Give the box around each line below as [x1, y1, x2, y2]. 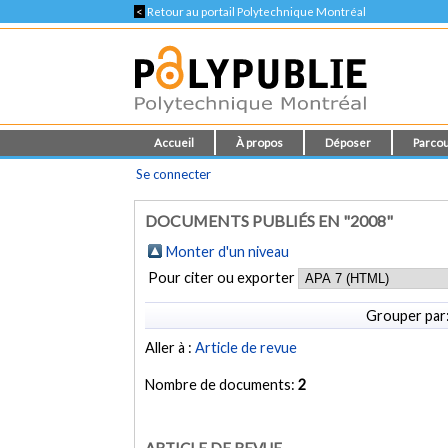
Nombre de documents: [145, 376, 299, 394]
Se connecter [136, 166, 212, 182]
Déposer [325, 136, 372, 149]
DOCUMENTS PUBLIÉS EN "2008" [145, 211, 394, 230]
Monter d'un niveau [166, 243, 290, 260]
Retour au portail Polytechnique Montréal [145, 5, 367, 18]
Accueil [154, 136, 195, 149]
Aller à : [145, 339, 196, 357]
